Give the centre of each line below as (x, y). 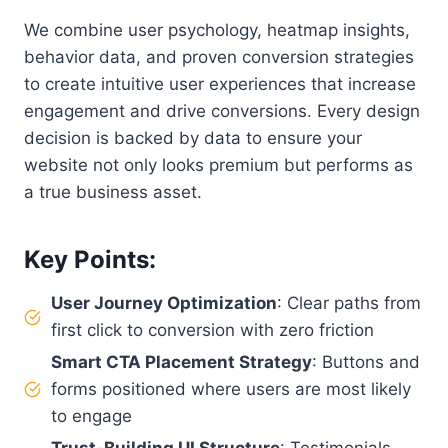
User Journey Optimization (164, 303)
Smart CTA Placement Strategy (181, 362)
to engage (91, 416)
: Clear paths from (349, 303)
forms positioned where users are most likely (231, 389)
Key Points (86, 260)
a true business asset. (113, 192)
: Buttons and (366, 362)
